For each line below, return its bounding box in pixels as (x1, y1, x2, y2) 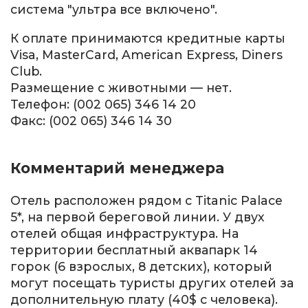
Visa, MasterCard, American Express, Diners (10, 47, 283, 62)
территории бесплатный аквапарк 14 (10, 243, 258, 258)
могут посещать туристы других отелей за (10, 276, 294, 291)
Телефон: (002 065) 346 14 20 (10, 96, 196, 111)
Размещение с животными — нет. (10, 80, 232, 95)
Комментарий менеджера (10, 159, 224, 177)
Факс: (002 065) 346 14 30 (10, 113, 172, 128)
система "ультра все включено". (10, 2, 217, 17)
